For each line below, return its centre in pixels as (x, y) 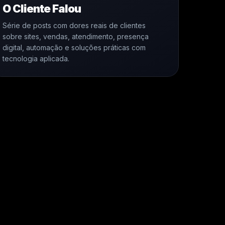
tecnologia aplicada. (36, 59)
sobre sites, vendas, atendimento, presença (76, 36)
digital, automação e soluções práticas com (74, 47)
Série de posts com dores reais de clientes (74, 25)
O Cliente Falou (42, 9)
